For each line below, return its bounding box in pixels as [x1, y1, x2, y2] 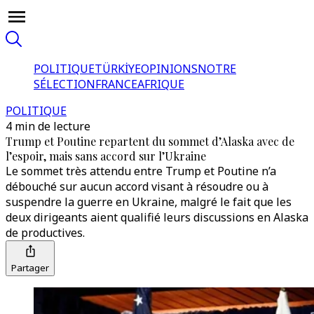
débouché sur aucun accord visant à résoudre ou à [6, 179, 268, 194]
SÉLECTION [34, 76, 95, 92]
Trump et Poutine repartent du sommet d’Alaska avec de [6, 134, 294, 149]
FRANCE [95, 76, 137, 92]
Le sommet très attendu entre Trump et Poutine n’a [6, 163, 276, 179]
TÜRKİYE [95, 61, 141, 76]
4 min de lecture [6, 118, 90, 134]
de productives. [6, 225, 85, 240]
